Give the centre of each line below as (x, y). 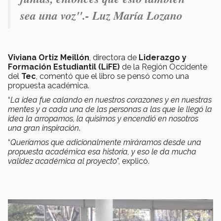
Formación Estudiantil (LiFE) (64, 67)
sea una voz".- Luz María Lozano (101, 16)
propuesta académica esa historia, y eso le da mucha (102, 152)
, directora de (114, 58)
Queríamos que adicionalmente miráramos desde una (106, 143)
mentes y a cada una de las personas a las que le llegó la (110, 110)
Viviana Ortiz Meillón (49, 58)
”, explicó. (133, 161)
